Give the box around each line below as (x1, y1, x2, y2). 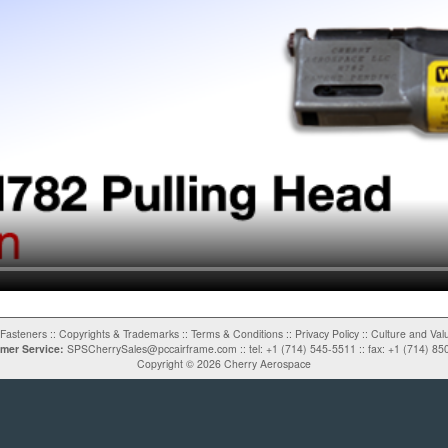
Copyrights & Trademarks (58, 326, 179, 342)
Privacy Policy (294, 326, 359, 342)
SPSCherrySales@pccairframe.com (67, 341, 237, 357)
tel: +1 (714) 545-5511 (249, 341, 356, 357)
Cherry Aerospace (221, 356, 311, 372)
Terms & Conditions (190, 326, 283, 342)
